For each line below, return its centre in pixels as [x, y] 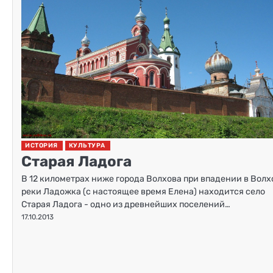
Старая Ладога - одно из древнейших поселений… [126, 204]
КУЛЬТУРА [87, 145]
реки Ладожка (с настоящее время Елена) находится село [143, 191]
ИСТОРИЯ [41, 145]
